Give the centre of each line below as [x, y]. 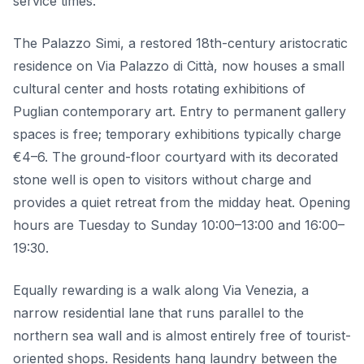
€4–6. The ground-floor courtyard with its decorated [175, 157]
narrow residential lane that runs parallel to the [158, 313]
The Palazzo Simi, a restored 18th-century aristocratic [180, 43]
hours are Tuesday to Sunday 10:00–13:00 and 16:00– [179, 225]
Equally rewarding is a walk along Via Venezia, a [161, 290]
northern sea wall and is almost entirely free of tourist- [182, 336]
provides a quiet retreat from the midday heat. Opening [182, 203]
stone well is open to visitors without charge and [162, 180]
